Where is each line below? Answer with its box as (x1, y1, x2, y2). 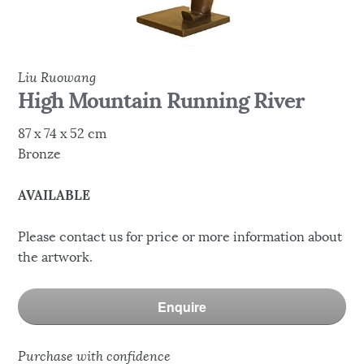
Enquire (158, 297, 206, 316)
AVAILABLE (18, 187, 91, 204)
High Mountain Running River (18, 86, 305, 114)
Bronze (18, 146, 62, 162)
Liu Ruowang (18, 69, 97, 85)
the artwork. (18, 249, 93, 266)
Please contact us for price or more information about (18, 229, 343, 245)
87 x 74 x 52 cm (18, 126, 107, 142)
